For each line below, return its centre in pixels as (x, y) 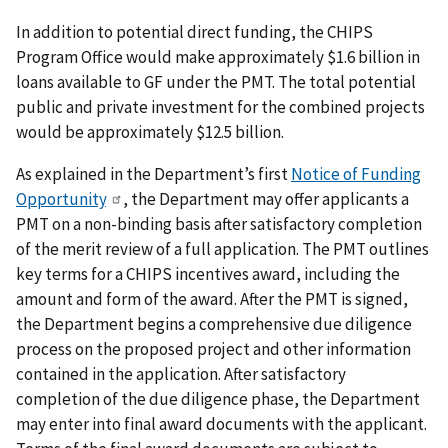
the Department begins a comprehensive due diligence (214, 323)
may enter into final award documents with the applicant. (221, 423)
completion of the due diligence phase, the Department (218, 398)
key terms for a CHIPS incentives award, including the (208, 273)
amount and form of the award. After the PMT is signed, (212, 298)
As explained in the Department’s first (153, 173)
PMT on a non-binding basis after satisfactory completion (219, 223)
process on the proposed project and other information (213, 348)
